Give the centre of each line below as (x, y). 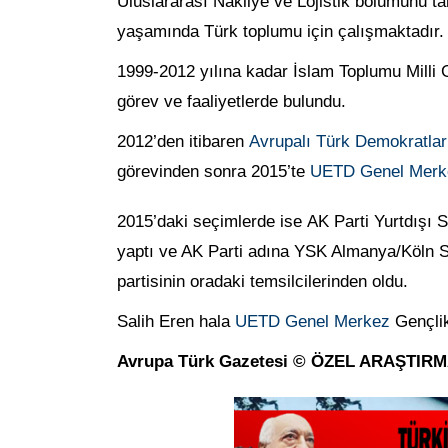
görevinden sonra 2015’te (213, 171)
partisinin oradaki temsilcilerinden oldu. (262, 281)
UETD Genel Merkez (312, 321)
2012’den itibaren (183, 141)
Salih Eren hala (176, 321)
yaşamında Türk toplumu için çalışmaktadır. (280, 31)
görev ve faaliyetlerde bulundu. (231, 101)
